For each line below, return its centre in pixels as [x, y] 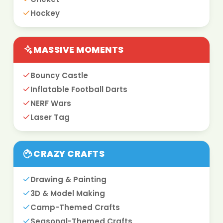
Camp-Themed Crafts [75, 208]
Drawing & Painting [68, 180]
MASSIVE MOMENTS [79, 50]
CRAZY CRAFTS [69, 154]
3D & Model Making [68, 194]
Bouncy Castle [59, 76]
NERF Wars [51, 104]
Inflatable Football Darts [79, 90]
